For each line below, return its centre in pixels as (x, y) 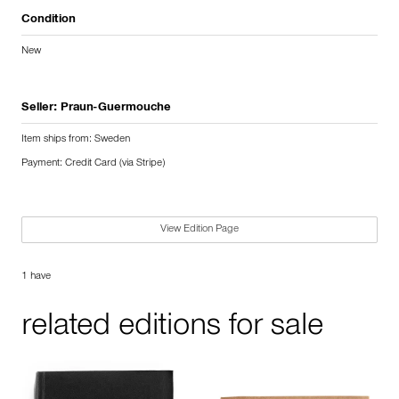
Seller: (41, 109)
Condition (49, 21)
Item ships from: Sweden (76, 140)
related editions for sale (172, 329)
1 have (36, 277)
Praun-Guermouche (116, 109)
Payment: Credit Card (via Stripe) (93, 164)
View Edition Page (199, 230)
